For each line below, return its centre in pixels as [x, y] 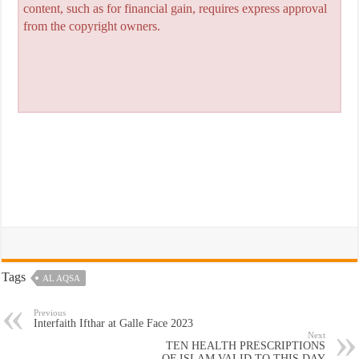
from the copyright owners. [91, 26]
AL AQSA [62, 278]
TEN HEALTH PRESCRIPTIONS [245, 346]
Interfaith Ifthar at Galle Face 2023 [114, 324]
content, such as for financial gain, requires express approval [175, 9]
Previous [50, 313]
